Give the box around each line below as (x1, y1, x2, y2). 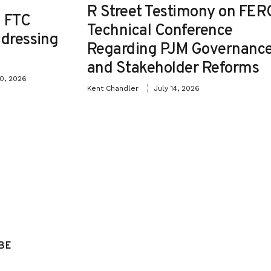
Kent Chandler (87, 84, 139, 93)
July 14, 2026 (154, 84, 200, 93)
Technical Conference (87, 21, 233, 41)
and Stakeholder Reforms (87, 58, 260, 79)
